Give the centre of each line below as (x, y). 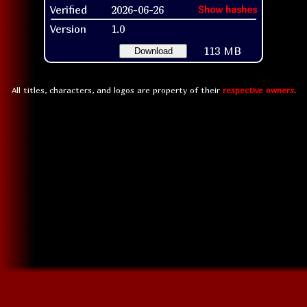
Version (68, 28)
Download (153, 51)
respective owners (258, 90)
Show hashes (228, 9)
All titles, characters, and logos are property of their (117, 90)
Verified (69, 9)
